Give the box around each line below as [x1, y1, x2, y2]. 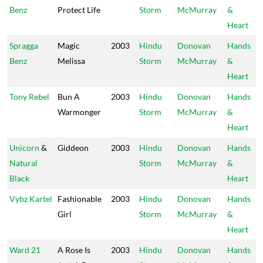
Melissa [58, 56, 85, 66]
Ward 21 [9, 245, 41, 255]
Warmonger [58, 107, 101, 117]
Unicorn [9, 143, 39, 153]
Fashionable [58, 194, 102, 204]
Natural [9, 158, 38, 168]
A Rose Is [58, 245, 90, 255]
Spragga [9, 41, 38, 50]
